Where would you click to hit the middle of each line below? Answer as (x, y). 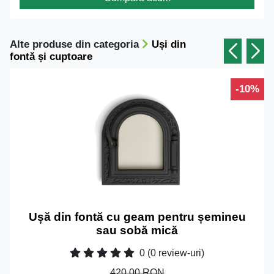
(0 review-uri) (176, 253)
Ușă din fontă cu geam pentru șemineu (137, 217)
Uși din (169, 44)
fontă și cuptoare (51, 56)
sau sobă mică (137, 230)
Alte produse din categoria (76, 44)
